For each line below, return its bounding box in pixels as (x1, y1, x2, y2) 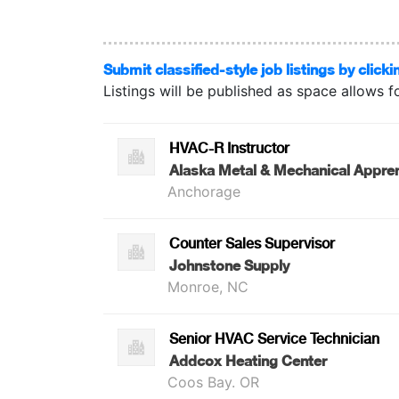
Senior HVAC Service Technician (168, 330, 379, 347)
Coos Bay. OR (167, 372, 259, 391)
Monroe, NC (167, 277, 248, 296)
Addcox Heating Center (168, 351, 327, 369)
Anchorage (167, 182, 240, 200)
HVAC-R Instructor (168, 139, 289, 157)
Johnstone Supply (168, 256, 289, 273)
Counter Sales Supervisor (168, 234, 335, 252)
